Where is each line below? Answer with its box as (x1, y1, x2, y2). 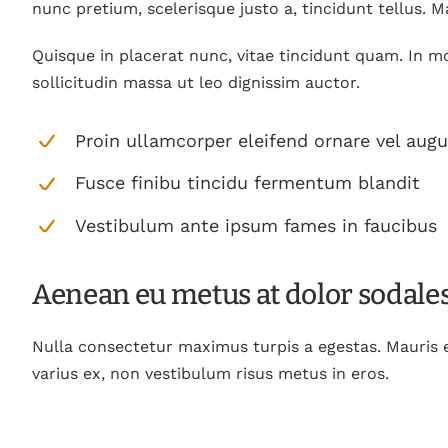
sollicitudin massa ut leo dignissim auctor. (31, 72, 360, 92)
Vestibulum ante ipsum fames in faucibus (75, 215, 438, 237)
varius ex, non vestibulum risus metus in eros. (31, 364, 389, 384)
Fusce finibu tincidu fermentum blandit (75, 172, 421, 194)
